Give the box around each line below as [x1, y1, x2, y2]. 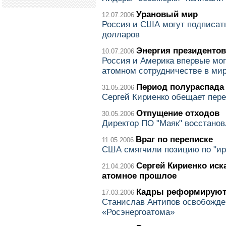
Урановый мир [136, 10, 198, 19]
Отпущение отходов [136, 108, 219, 118]
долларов [102, 30, 140, 39]
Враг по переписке [136, 135, 213, 144]
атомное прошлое [102, 171, 177, 181]
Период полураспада [136, 82, 224, 92]
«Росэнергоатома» [102, 207, 175, 217]
